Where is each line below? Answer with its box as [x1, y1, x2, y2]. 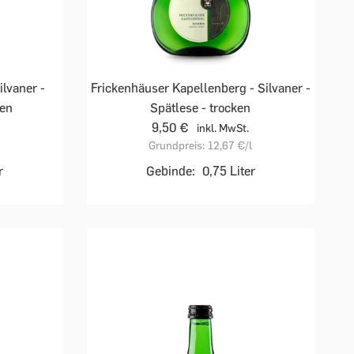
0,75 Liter [201, 164, 255, 179]
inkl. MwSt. [197, 122, 250, 136]
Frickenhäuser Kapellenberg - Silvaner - [90, 81, 311, 96]
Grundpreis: [149, 139, 205, 153]
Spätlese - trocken [150, 100, 251, 116]
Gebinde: [145, 164, 195, 179]
